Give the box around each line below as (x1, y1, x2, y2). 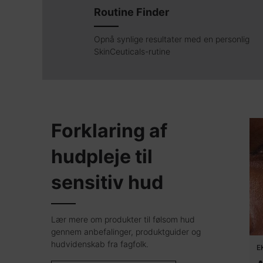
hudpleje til (51, 144, 153, 168)
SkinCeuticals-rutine (94, 46, 171, 57)
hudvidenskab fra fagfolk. (51, 238, 149, 249)
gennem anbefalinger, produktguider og (51, 226, 201, 237)
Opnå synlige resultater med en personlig (94, 34, 250, 45)
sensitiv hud (51, 170, 163, 194)
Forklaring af (51, 119, 167, 142)
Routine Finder (94, 6, 170, 19)
